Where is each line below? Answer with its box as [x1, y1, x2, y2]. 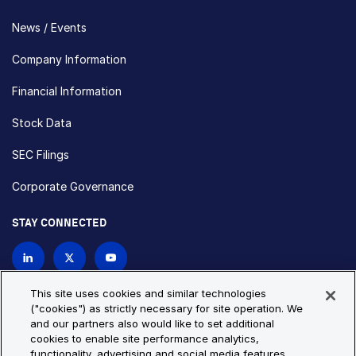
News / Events [12, 21, 87, 35]
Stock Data [12, 116, 72, 130]
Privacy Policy [12, 327, 86, 341]
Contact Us [12, 280, 72, 294]
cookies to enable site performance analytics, [30, 332, 260, 345]
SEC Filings [12, 148, 69, 162]
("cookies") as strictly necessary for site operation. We [30, 302, 304, 315]
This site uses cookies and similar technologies [30, 287, 267, 300]
